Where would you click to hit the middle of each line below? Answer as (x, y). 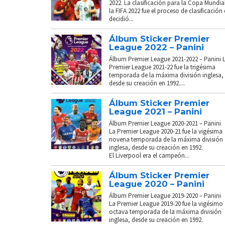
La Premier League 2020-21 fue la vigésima (166, 131)
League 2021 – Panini (155, 111)
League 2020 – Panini (157, 184)
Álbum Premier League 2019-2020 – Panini (165, 195)
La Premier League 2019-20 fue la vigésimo (166, 203)
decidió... (121, 19)
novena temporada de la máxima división (166, 139)
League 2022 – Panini (156, 47)
